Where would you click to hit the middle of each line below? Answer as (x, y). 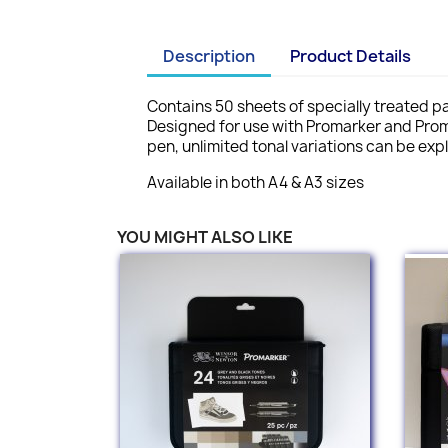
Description (209, 56)
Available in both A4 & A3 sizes (255, 182)
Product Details (351, 56)
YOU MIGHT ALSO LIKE (205, 237)
